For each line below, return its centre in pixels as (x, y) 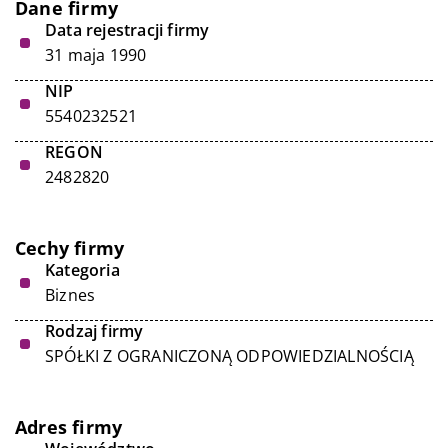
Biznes (70, 295)
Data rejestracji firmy (127, 30)
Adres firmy (69, 427)
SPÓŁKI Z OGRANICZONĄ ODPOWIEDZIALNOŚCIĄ (229, 356)
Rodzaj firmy (94, 331)
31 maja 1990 (96, 55)
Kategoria (82, 270)
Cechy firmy (70, 248)
